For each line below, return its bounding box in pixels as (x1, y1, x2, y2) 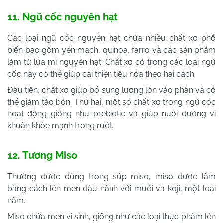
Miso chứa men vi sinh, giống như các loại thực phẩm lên (7, 211, 216, 221)
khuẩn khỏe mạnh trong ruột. (7, 120, 113, 130)
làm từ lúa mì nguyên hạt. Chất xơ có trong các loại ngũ (7, 57, 216, 67)
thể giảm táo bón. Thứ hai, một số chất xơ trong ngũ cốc (7, 97, 216, 107)
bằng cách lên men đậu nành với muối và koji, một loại (7, 183, 216, 193)
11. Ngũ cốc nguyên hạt (7, 10, 118, 23)
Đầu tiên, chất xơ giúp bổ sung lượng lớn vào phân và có (7, 85, 216, 95)
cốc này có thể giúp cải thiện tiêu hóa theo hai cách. (7, 69, 196, 79)
